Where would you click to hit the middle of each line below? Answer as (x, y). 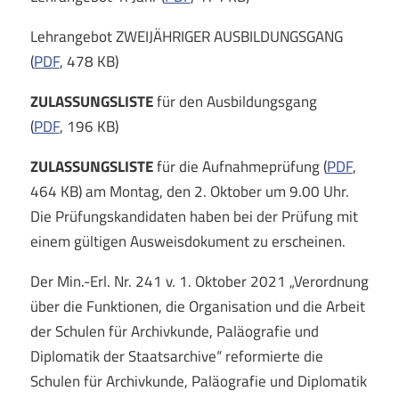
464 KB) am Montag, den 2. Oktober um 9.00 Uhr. (189, 191)
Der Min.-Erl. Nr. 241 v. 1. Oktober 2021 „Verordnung (199, 281)
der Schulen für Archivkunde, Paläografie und (174, 331)
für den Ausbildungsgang (236, 101)
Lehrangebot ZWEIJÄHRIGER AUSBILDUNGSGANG (186, 36)
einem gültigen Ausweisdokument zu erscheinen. (187, 241)
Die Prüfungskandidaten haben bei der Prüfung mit (194, 216)
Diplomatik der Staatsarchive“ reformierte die (176, 356)
